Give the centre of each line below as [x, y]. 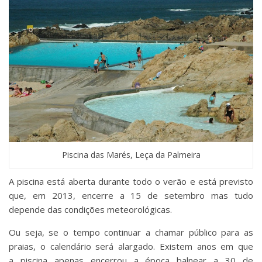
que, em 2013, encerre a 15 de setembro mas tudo [131, 196]
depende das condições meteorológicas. [90, 210]
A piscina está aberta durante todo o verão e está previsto [131, 182]
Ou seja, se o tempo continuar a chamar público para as [131, 232]
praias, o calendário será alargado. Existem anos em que [131, 247]
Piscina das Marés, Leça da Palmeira [131, 155]
